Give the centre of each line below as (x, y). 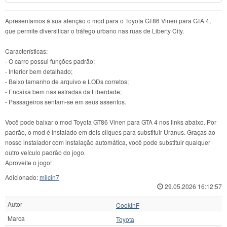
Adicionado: (22, 177)
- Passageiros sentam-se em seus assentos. (66, 102)
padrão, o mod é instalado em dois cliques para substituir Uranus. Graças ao (110, 132)
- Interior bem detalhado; (39, 71)
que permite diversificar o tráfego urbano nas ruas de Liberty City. (94, 31)
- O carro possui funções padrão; (50, 61)
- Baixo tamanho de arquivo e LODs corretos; (67, 82)
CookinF (128, 205)
